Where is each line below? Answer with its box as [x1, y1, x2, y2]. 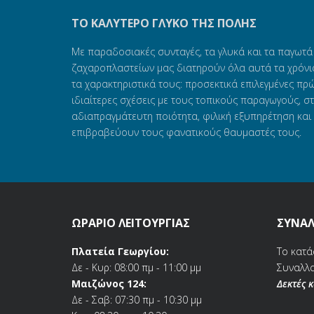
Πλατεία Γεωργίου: [71, 244, 169, 258]
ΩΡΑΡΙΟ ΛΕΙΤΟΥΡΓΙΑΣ [71, 214, 190, 231]
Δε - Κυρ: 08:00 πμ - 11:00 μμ [71, 260, 201, 274]
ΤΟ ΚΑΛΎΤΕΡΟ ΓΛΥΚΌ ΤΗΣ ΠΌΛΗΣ [71, 15, 257, 31]
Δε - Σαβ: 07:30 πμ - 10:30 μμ [71, 292, 202, 306]
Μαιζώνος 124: [71, 276, 146, 290]
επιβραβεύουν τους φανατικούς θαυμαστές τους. [71, 125, 301, 139]
